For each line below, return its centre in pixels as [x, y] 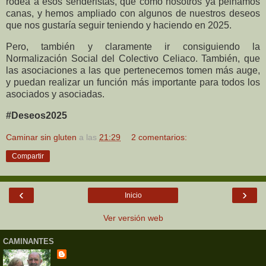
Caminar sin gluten [41, 137]
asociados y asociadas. [55, 94]
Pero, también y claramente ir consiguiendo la [133, 46]
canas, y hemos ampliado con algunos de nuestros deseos [133, 13]
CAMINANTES [28, 241]
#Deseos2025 [37, 115]
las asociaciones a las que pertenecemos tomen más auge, [133, 70]
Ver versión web [133, 218]
